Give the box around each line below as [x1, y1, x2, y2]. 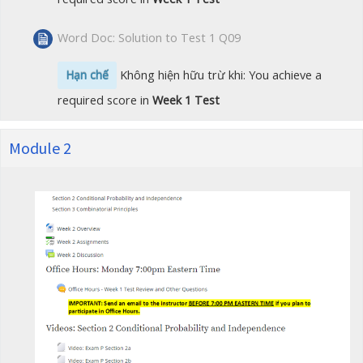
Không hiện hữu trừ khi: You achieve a [117, 66, 322, 83]
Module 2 [9, 137, 71, 158]
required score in [58, 92, 153, 108]
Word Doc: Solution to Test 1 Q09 [58, 29, 241, 45]
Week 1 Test [152, 92, 220, 108]
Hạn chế [66, 66, 109, 83]
